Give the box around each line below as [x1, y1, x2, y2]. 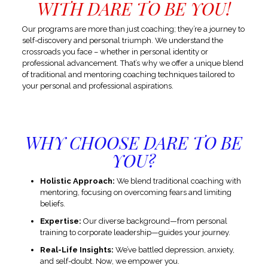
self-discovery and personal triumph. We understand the [22, 35, 223, 45]
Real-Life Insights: [39, 245, 114, 254]
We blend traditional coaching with [114, 176, 241, 185]
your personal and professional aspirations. [22, 81, 173, 90]
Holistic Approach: [39, 176, 115, 185]
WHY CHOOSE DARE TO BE [25, 130, 243, 154]
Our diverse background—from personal [81, 216, 227, 226]
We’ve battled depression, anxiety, [113, 245, 234, 254]
